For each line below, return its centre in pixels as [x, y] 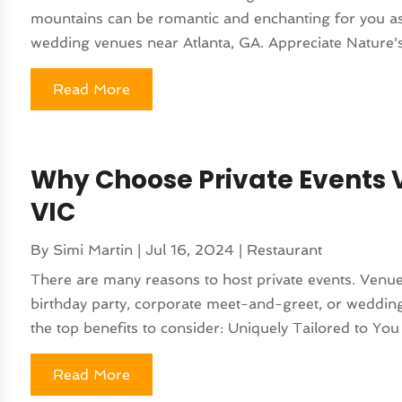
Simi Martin [93, 249]
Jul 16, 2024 [190, 249]
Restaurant [285, 249]
